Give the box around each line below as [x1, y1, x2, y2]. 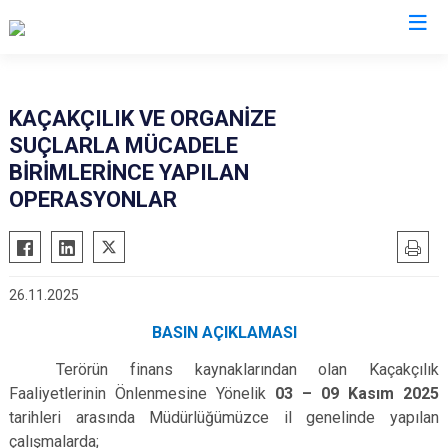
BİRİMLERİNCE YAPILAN [9, 160, 249, 185]
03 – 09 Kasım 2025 [275, 384, 439, 403]
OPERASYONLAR [9, 187, 177, 212]
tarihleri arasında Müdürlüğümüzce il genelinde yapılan [9, 408, 439, 427]
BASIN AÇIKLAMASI [151, 323, 297, 342]
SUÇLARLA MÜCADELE [9, 133, 238, 158]
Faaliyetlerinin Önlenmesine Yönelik [9, 384, 275, 403]
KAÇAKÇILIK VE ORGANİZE [9, 106, 276, 131]
